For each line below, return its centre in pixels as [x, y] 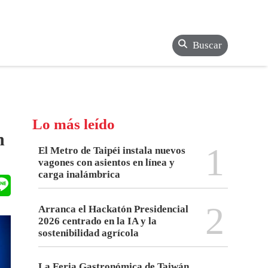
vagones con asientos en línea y [107, 163]
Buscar [207, 45]
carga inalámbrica [80, 175]
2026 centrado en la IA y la [98, 221]
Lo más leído [74, 124]
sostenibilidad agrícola [89, 233]
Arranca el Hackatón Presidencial [114, 209]
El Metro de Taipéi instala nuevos [112, 151]
